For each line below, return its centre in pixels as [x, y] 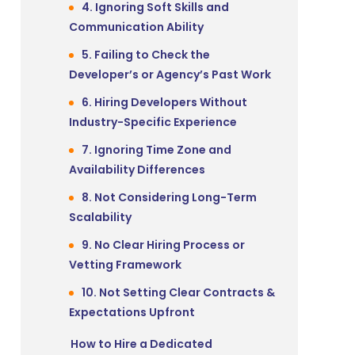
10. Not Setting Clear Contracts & [178, 293]
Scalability [100, 218]
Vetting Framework [125, 265]
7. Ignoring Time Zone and [157, 150]
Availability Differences [137, 170]
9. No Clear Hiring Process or [163, 245]
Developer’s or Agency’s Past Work [170, 75]
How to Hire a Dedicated [141, 344]
